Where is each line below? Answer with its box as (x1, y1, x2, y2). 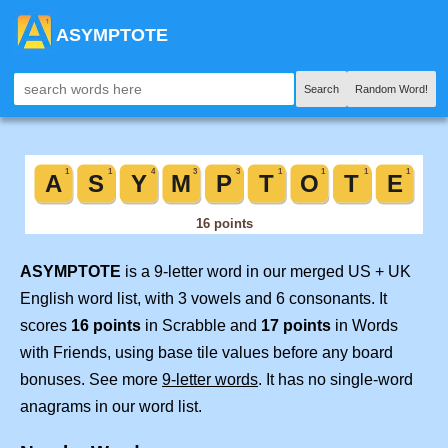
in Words (331, 316, 398, 334)
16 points (71, 316, 141, 334)
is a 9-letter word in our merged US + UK (121, 262, 411, 280)
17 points (261, 316, 331, 334)
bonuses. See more (20, 370, 162, 388)
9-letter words (162, 370, 258, 388)
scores (20, 316, 71, 334)
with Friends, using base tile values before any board (20, 343, 393, 361)
